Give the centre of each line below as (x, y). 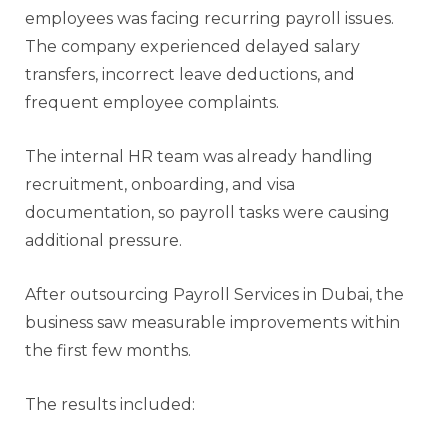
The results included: (110, 404)
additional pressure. (103, 240)
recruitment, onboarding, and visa (160, 184)
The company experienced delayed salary (192, 46)
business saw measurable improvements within (212, 322)
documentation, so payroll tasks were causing (207, 212)
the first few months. (108, 350)
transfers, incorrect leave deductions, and (190, 74)
